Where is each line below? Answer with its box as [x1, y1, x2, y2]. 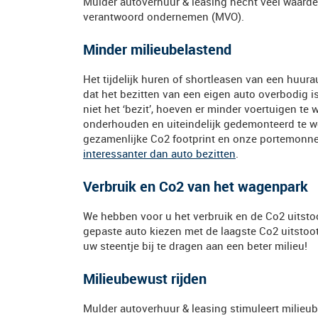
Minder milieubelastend [83, 40, 231, 59]
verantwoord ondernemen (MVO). [83, 9, 244, 23]
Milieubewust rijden [83, 269, 207, 288]
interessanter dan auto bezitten [83, 146, 236, 160]
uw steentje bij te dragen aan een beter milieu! [83, 238, 307, 253]
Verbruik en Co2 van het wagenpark [83, 177, 308, 196]
